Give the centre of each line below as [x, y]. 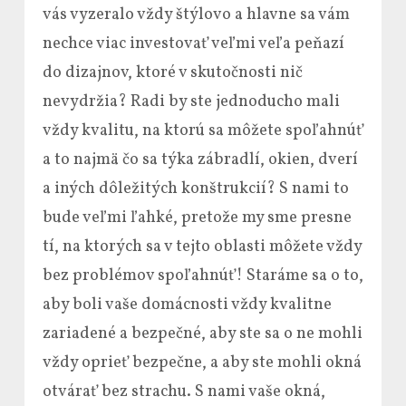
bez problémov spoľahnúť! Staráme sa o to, [203, 276]
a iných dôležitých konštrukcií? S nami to [196, 189]
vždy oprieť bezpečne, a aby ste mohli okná [202, 363]
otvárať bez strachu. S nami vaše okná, [184, 392]
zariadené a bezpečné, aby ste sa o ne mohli [203, 334]
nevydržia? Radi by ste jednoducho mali [191, 102]
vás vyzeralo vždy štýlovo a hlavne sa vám [196, 15]
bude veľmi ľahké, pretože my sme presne [197, 218]
